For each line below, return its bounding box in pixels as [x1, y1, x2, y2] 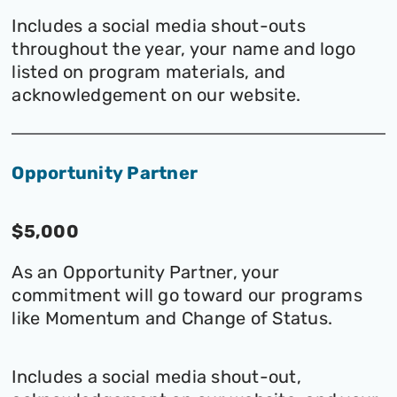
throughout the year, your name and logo [12, 38, 356, 60]
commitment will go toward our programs [12, 284, 362, 307]
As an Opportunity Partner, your [12, 261, 280, 284]
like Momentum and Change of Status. [12, 307, 333, 330]
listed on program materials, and [12, 61, 286, 83]
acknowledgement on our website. [12, 84, 301, 106]
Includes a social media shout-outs [12, 15, 306, 37]
